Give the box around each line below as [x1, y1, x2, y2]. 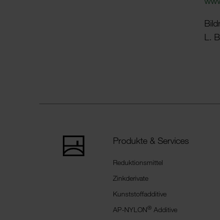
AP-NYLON [113, 205, 147, 214]
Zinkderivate [113, 174, 148, 183]
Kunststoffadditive [113, 190, 166, 198]
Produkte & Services [113, 135, 189, 146]
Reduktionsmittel [113, 158, 163, 167]
